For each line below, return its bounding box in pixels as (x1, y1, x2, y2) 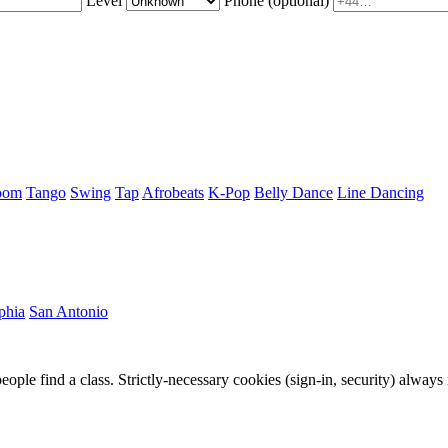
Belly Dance (254, 183, 333, 201)
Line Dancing (337, 183, 424, 201)
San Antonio (29, 302, 108, 320)
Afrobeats (142, 183, 204, 201)
